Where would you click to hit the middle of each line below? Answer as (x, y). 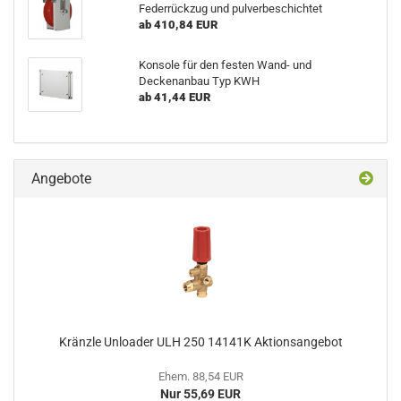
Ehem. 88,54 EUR (200, 376)
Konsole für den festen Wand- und (225, 65)
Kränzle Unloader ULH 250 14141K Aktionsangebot (200, 342)
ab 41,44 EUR (174, 97)
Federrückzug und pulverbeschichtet (230, 9)
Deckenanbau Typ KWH (199, 81)
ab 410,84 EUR (178, 25)
